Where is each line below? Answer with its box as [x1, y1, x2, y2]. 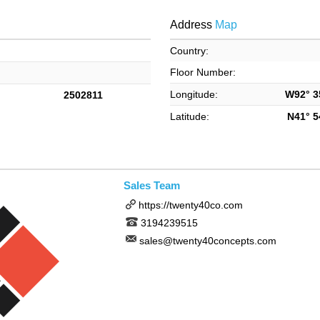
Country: [169, 45, 209, 57]
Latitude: [169, 111, 209, 123]
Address [169, 19, 212, 31]
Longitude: [169, 89, 218, 101]
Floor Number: [169, 66, 236, 79]
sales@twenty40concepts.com [139, 235, 276, 247]
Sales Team [123, 179, 180, 192]
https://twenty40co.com [138, 199, 243, 211]
